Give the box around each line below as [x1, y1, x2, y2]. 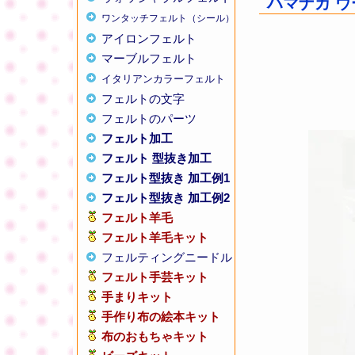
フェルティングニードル [101, 250, 232, 264]
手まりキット [101, 290, 173, 303]
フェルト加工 [101, 132, 173, 145]
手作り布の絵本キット [101, 310, 220, 323]
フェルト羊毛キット [101, 231, 208, 244]
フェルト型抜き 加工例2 [101, 191, 230, 204]
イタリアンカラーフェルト [101, 73, 225, 85]
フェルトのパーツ [101, 112, 197, 125]
